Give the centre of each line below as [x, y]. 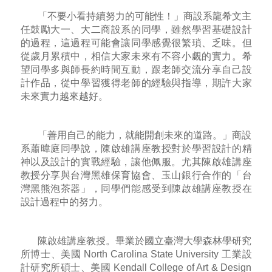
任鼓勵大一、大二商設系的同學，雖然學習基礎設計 [136, 29]
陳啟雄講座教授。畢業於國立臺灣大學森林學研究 [144, 240]
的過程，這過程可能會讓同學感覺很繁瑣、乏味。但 [136, 42]
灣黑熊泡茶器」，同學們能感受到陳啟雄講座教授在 [136, 188]
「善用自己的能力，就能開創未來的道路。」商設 [144, 135]
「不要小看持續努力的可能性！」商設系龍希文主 [144, 16]
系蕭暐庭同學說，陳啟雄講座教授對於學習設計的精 [136, 148]
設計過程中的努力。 [64, 202]
